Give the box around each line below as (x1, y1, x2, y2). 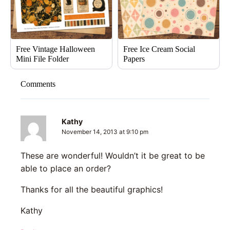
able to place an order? (21, 163, 111, 174)
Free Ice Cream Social (123, 44, 195, 53)
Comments (21, 79, 55, 88)
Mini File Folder (16, 54, 69, 63)
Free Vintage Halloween (16, 44, 95, 53)
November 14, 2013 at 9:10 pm (62, 128, 148, 136)
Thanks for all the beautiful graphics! (21, 184, 163, 195)
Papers (123, 54, 145, 63)
